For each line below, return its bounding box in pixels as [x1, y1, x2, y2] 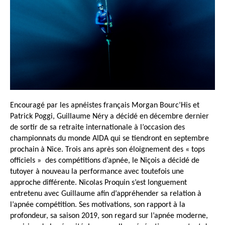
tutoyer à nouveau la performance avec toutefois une [10, 168, 184, 176]
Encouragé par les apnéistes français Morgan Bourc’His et [10, 101, 199, 110]
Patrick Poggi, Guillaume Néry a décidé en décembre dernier [10, 113, 209, 121]
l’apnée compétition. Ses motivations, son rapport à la [10, 201, 185, 209]
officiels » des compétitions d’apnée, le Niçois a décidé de [10, 157, 199, 165]
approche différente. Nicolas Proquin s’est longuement [10, 179, 187, 187]
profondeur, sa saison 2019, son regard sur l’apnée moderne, [10, 212, 208, 220]
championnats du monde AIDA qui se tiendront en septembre [10, 135, 209, 143]
